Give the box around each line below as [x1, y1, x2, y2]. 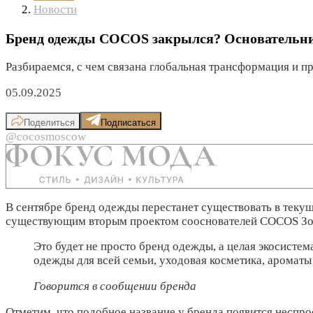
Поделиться [24, 117, 75, 128]
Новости [34, 2, 77, 16]
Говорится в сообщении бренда [34, 279, 196, 293]
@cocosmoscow [6, 129, 86, 143]
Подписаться [101, 117, 156, 128]
